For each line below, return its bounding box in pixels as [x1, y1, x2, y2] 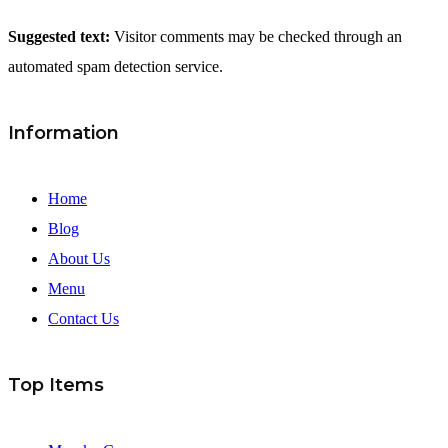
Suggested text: [8, 27, 114, 45]
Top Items [8, 373, 104, 396]
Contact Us [48, 309, 119, 327]
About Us [48, 249, 110, 267]
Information [8, 121, 119, 144]
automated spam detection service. [8, 57, 223, 75]
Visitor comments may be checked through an [114, 27, 402, 45]
